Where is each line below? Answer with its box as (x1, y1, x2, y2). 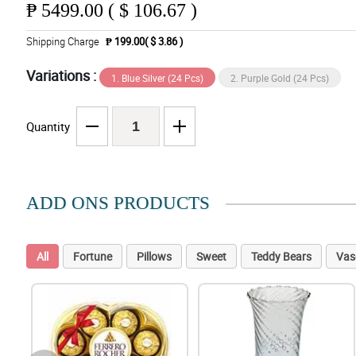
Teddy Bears (250, 249, 311, 265)
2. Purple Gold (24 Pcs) (230, 72, 329, 85)
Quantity (25, 118, 70, 135)
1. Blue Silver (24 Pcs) (110, 72, 203, 85)
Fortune (72, 249, 112, 265)
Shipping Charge (25, 34, 99, 49)
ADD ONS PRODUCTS (25, 193, 210, 214)
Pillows (136, 249, 172, 265)
